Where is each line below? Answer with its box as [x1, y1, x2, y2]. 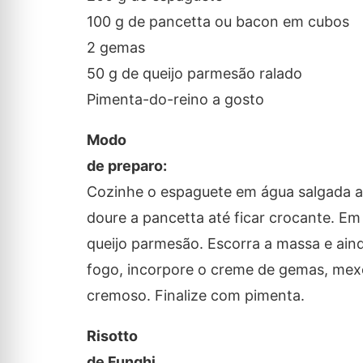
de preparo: [86, 157, 167, 175]
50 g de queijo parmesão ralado [86, 65, 302, 83]
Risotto [86, 327, 138, 345]
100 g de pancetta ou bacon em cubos [86, 13, 349, 31]
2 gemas [86, 39, 145, 57]
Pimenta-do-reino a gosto [86, 91, 264, 109]
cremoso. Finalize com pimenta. [86, 287, 305, 305]
